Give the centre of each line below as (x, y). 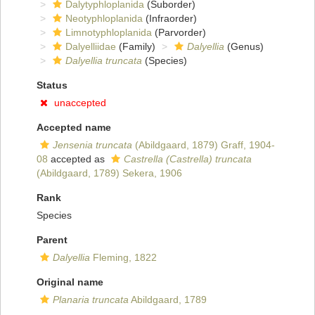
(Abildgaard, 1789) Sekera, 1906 (109, 173)
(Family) (136, 47)
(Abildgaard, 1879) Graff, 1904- (204, 145)
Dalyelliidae (91, 47)
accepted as (78, 159)
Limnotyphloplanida (109, 33)
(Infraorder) (170, 19)
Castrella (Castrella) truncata (188, 159)
